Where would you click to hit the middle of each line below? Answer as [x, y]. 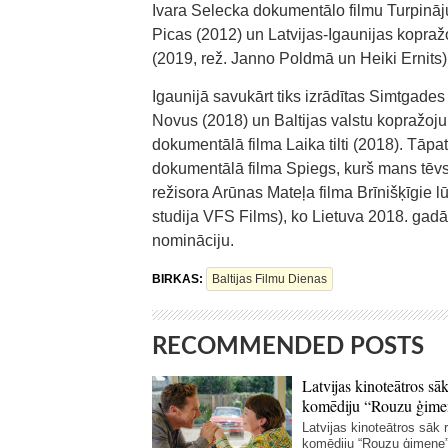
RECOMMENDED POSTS [288, 347]
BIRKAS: [179, 279]
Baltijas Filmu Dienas [269, 279]
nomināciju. [193, 240]
